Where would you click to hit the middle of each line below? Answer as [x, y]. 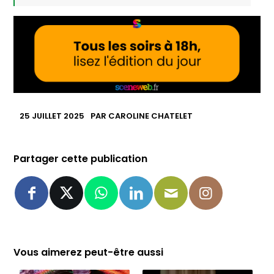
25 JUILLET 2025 [52, 116]
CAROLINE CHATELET [151, 116]
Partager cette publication [81, 158]
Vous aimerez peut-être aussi [89, 252]
